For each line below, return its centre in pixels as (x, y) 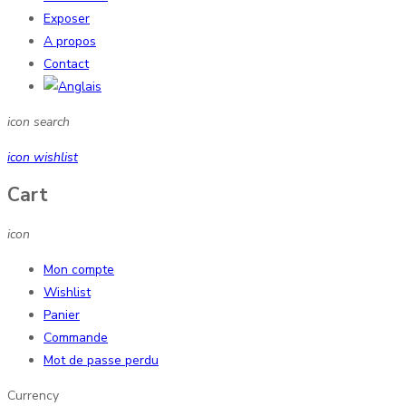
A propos (70, 41)
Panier (62, 314)
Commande (76, 337)
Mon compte (79, 269)
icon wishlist (43, 157)
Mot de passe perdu (101, 360)
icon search (39, 121)
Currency (33, 395)
